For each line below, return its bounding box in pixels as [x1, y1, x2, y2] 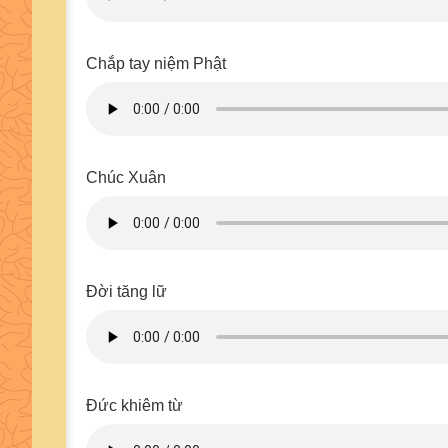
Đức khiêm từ [86, 397, 183, 414]
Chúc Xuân [86, 169, 166, 186]
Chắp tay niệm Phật [86, 55, 226, 72]
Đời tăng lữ [86, 283, 167, 300]
